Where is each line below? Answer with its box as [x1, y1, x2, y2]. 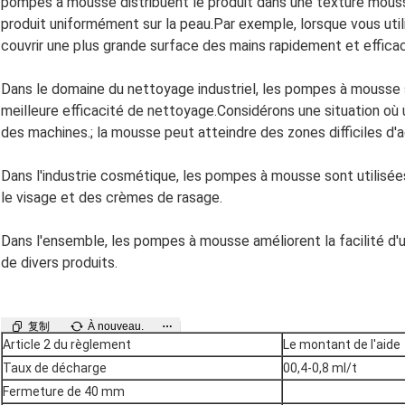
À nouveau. [88, 320, 144, 334]
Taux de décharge [3, 361, 107, 376]
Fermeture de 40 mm [3, 384, 125, 400]
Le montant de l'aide [283, 337, 400, 353]
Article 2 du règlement [3, 337, 131, 353]
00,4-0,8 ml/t [283, 361, 357, 376]
